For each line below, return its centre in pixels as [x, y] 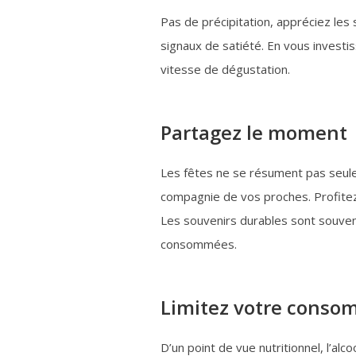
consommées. [199, 244]
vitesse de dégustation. [225, 70]
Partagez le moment [254, 133]
